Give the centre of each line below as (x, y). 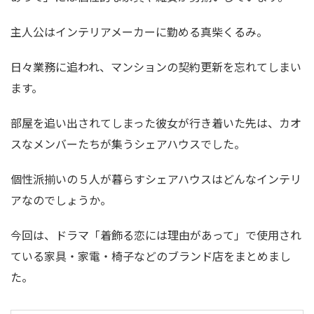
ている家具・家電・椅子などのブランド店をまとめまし (151, 256)
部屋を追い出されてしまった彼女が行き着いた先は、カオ (156, 123)
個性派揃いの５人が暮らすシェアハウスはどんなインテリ (156, 179)
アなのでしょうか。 (61, 200)
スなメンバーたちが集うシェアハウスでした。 (128, 144)
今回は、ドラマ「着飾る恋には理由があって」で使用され (156, 235)
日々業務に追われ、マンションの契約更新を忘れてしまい (156, 67)
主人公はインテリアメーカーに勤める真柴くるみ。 (139, 32)
